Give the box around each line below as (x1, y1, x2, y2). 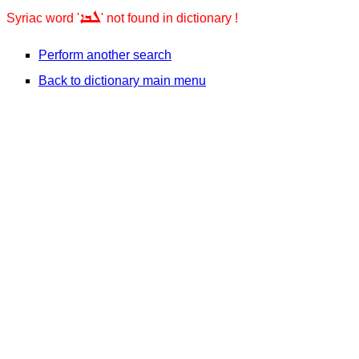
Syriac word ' (6, 11, 79, 25)
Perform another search (38, 48, 171, 62)
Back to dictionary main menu (38, 74, 206, 87)
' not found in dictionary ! (101, 11, 238, 25)
